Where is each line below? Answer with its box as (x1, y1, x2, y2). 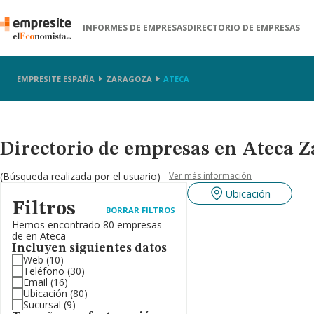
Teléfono (23, 264, 64, 278)
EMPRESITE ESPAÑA (17, 73, 95, 84)
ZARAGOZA (106, 73, 152, 84)
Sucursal (23, 298, 61, 311)
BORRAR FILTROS (105, 204, 175, 215)
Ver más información (169, 170, 252, 182)
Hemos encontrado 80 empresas (12, 218, 162, 231)
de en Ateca (12, 229, 66, 243)
